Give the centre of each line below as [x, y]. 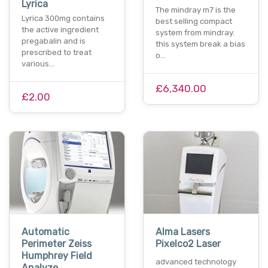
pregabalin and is [54, 41]
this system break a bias [200, 44]
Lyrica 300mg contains [63, 18]
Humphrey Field [57, 256]
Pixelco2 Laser [188, 244]
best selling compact [194, 21]
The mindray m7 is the [196, 10]
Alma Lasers [183, 232]
